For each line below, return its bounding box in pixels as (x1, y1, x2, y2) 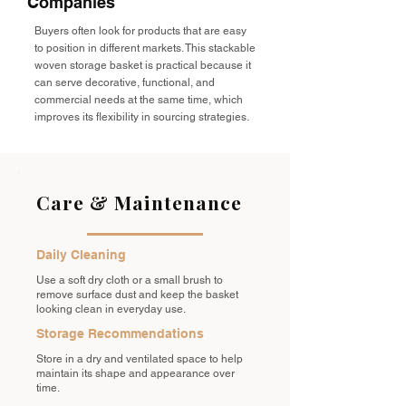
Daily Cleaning (36, 247, 126, 262)
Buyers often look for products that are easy (34, 24, 246, 37)
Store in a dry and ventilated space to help (36, 353, 243, 365)
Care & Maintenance (36, 189, 242, 215)
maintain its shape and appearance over (36, 367, 235, 380)
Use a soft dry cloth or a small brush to (36, 274, 223, 286)
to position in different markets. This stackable (34, 42, 256, 54)
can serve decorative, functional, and (34, 76, 215, 89)
